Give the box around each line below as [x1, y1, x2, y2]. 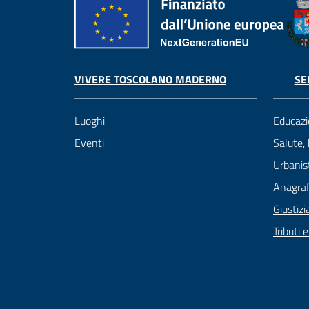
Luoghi [74, 112, 105, 129]
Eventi [74, 134, 104, 151]
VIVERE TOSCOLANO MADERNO [74, 70, 226, 88]
